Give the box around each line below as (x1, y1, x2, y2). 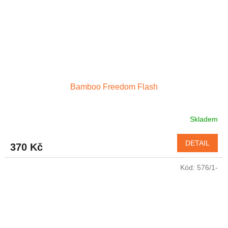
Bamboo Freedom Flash (70, 82, 158, 92)
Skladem (190, 115, 218, 123)
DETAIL (185, 139, 210, 148)
